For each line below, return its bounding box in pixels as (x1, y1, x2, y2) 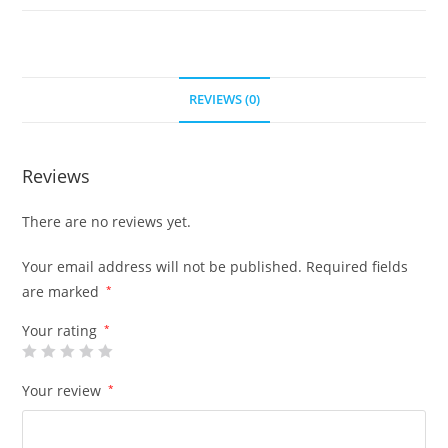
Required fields (306, 257, 409, 277)
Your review (22, 381, 106, 401)
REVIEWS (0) (188, 91, 260, 109)
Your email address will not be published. (22, 257, 303, 277)
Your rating (22, 321, 102, 341)
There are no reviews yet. (22, 212, 192, 232)
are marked (22, 282, 104, 302)
